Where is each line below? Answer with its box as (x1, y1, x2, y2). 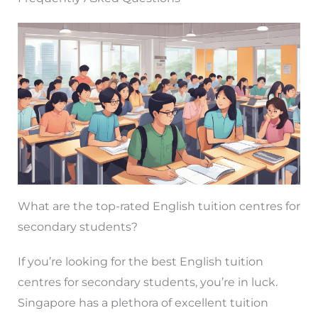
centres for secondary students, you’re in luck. (17, 275, 278, 289)
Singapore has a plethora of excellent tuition (17, 295, 268, 309)
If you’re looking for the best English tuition (17, 254, 263, 268)
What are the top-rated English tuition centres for (17, 199, 300, 213)
